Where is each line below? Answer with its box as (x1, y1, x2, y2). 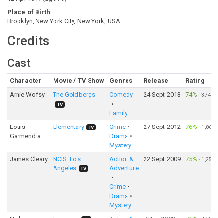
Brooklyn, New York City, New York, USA (7, 18, 120, 25)
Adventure (109, 164, 139, 172)
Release (143, 77, 169, 84)
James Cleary (9, 155, 48, 163)
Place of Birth (7, 8, 51, 16)
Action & (109, 155, 134, 163)
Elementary (53, 123, 84, 130)
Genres (109, 77, 133, 84)
